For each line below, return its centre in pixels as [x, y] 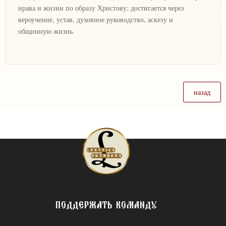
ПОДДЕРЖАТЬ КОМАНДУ [106, 208]
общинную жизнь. [46, 31]
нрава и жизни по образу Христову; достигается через [101, 8]
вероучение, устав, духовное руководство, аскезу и [96, 20]
